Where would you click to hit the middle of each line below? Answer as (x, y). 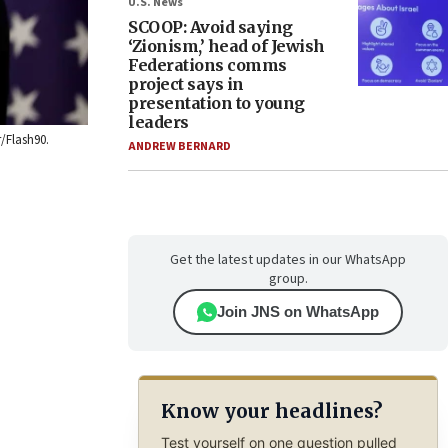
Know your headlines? (271, 411)
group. (288, 279)
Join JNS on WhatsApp (298, 311)
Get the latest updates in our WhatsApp (288, 260)
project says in (186, 84)
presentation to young (216, 103)
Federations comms (207, 65)
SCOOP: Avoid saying (210, 27)
